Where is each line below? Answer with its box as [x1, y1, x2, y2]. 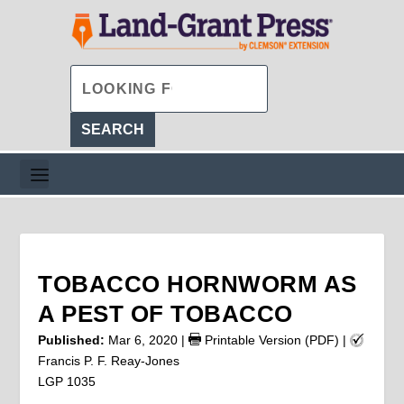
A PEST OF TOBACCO [38, 299, 293, 327]
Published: [38, 332, 106, 347]
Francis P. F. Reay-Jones [38, 353, 180, 368]
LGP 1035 [38, 373, 96, 389]
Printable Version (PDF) [201, 332, 340, 347]
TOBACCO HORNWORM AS [38, 270, 357, 298]
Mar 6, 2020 [108, 332, 179, 347]
